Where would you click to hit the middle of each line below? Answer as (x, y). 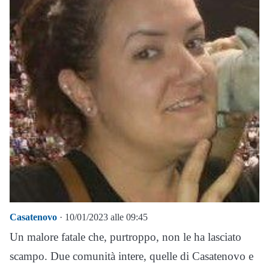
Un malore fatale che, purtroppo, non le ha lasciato (125, 237)
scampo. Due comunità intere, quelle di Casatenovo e (131, 256)
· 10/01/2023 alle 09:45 (102, 217)
